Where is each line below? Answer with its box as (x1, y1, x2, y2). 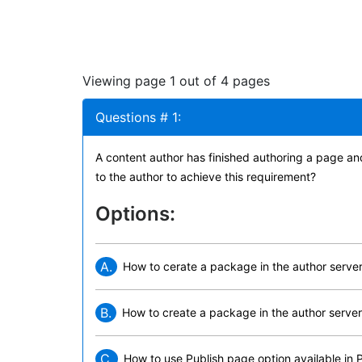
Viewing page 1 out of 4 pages (82, 73, 270, 89)
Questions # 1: (95, 109, 181, 125)
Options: (95, 202, 175, 225)
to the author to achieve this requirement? (95, 170, 316, 183)
